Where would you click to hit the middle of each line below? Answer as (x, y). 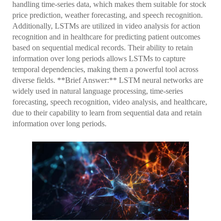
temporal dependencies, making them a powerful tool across (105, 70)
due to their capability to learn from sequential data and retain (107, 113)
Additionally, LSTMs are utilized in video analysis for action (106, 26)
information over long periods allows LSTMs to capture (99, 59)
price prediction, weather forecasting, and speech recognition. (108, 15)
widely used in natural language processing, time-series (98, 91)
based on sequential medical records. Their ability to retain (103, 48)
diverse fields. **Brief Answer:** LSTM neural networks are (108, 80)
